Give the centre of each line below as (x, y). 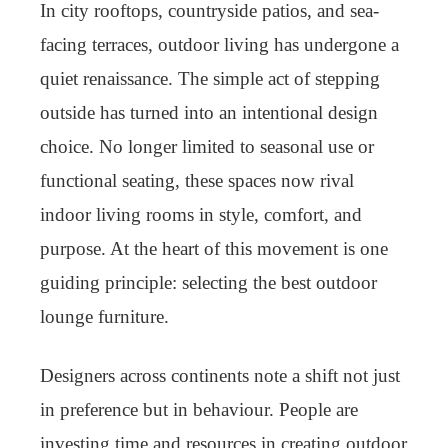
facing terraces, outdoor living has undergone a (219, 44)
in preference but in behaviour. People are (199, 409)
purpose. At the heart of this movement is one (214, 248)
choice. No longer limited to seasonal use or (207, 146)
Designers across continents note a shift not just (220, 375)
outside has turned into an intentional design (209, 112)
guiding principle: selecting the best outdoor (208, 282)
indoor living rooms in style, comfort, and (201, 214)
